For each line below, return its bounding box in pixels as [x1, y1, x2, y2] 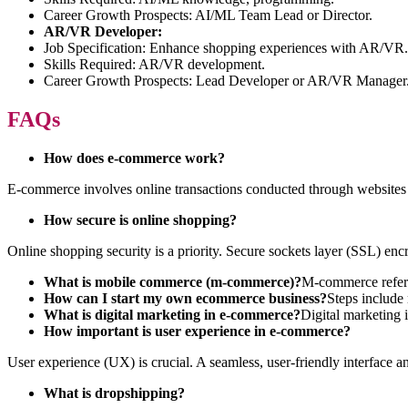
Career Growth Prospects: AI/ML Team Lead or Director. [44, 7, 372, 24]
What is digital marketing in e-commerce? [44, 306, 301, 322]
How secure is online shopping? [44, 211, 237, 228]
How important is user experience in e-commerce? [44, 322, 351, 339]
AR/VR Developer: [44, 24, 162, 40]
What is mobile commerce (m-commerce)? [44, 273, 301, 290]
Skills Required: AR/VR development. [44, 56, 265, 73]
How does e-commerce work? [44, 149, 225, 166]
